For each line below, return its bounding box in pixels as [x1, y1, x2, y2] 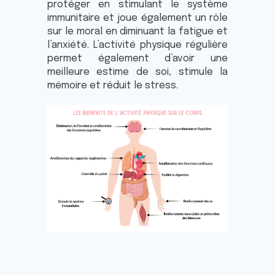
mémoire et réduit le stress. [47, 80, 180, 91]
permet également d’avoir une [47, 53, 228, 64]
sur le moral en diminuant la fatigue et [47, 26, 228, 37]
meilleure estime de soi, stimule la [47, 66, 228, 77]
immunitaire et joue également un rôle [47, 12, 228, 23]
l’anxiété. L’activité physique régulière [47, 39, 228, 50]
